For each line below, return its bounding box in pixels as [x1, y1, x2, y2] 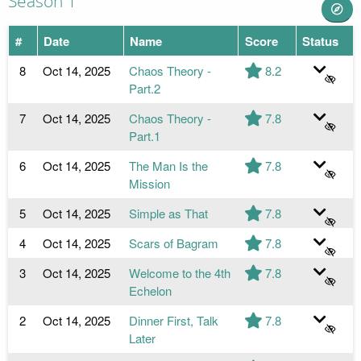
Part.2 [129, 79, 161, 97]
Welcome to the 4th [129, 263, 231, 281]
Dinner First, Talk [129, 311, 219, 329]
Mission [129, 174, 171, 192]
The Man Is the [129, 156, 209, 174]
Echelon [129, 281, 172, 299]
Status [302, 31, 339, 50]
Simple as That [129, 204, 209, 222]
